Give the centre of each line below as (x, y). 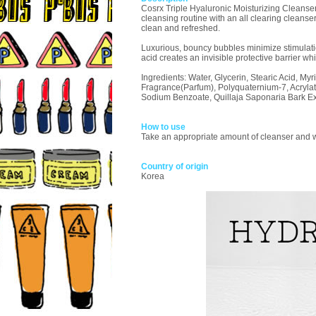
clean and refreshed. (181, 28)
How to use (163, 127)
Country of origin (175, 166)
